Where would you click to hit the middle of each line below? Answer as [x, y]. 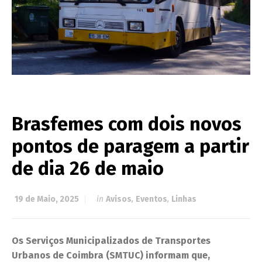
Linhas [184, 199]
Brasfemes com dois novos [127, 124]
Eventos [151, 199]
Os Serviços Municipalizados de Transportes [111, 241]
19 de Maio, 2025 [47, 199]
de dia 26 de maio [88, 169]
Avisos [119, 199]
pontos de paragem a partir [130, 146]
